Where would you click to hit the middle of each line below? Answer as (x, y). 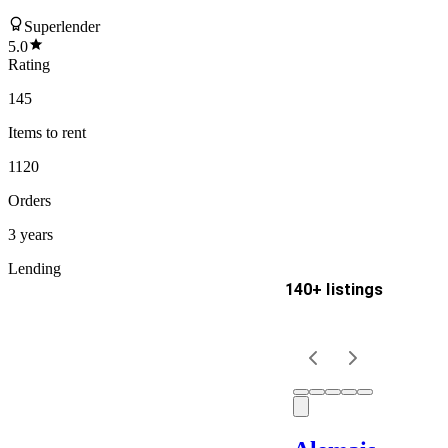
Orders (29, 200)
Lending (34, 268)
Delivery (42, 307)
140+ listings (334, 289)
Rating (29, 64)
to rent (64, 132)
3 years (30, 234)
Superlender (62, 26)
